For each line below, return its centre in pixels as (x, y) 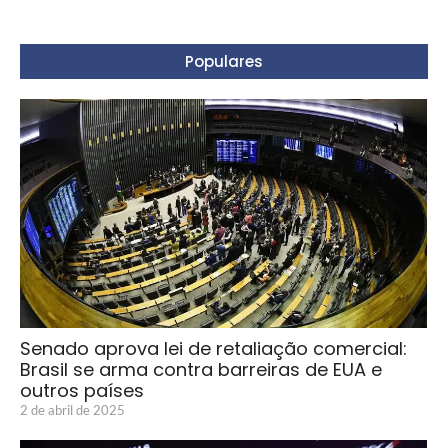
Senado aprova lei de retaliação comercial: (213, 349)
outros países (82, 391)
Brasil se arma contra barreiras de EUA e (201, 370)
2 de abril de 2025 (72, 410)
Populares (224, 62)
